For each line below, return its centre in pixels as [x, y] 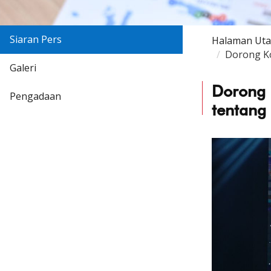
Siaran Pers [36, 40]
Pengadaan [35, 96]
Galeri [23, 68]
